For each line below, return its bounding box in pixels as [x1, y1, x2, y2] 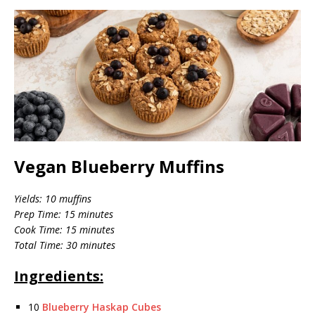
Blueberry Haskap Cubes [42, 300, 161, 314]
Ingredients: [14, 266, 103, 285]
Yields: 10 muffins [14, 191, 91, 205]
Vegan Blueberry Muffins [14, 154, 224, 178]
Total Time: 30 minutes [14, 238, 115, 252]
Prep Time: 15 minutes [14, 207, 113, 221]
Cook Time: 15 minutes [14, 222, 115, 236]
